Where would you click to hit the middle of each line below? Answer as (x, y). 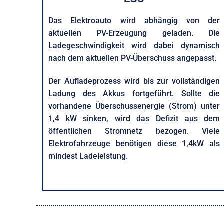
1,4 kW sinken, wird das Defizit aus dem (134, 118)
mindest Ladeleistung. (88, 156)
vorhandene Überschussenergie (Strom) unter (134, 106)
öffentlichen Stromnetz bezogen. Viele (134, 131)
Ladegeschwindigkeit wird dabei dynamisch (134, 45)
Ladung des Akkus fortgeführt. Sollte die (134, 93)
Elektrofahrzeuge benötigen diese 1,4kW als (134, 143)
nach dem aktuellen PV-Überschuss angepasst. (132, 58)
